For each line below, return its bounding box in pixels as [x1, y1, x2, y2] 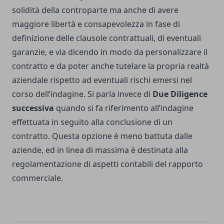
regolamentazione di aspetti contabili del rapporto [12, 158, 203, 170]
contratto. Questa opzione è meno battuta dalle [12, 130, 192, 142]
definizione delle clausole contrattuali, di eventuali [12, 32, 201, 44]
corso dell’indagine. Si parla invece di [12, 88, 152, 100]
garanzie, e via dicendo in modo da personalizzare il [12, 46, 207, 58]
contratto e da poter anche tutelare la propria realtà [12, 60, 209, 72]
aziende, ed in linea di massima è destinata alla [12, 144, 188, 156]
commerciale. [12, 172, 63, 184]
